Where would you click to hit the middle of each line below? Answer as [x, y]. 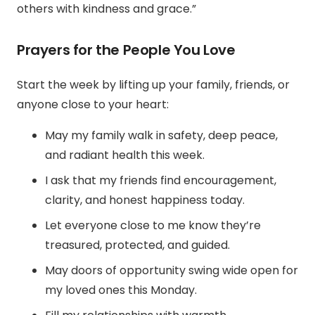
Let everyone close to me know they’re [153, 226]
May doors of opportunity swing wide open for [172, 271]
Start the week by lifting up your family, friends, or [153, 85]
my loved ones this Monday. [121, 290]
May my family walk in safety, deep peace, [161, 136]
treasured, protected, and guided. [137, 245]
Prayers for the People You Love [126, 50]
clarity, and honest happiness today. [145, 200]
